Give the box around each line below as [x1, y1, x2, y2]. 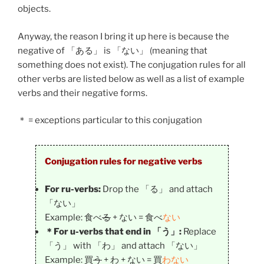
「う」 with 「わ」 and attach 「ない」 [45, 240, 202, 251]
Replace [181, 226, 216, 237]
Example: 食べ [45, 212, 102, 223]
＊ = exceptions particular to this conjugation [18, 115, 202, 126]
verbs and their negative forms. [18, 87, 147, 98]
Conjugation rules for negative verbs [45, 156, 202, 167]
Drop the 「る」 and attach [101, 183, 213, 194]
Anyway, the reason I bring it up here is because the [18, 31, 229, 42]
